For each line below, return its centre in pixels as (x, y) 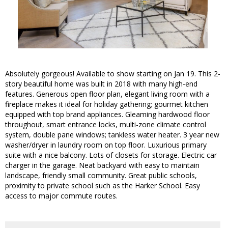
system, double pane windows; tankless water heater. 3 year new (112, 135)
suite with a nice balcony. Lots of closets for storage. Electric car (111, 155)
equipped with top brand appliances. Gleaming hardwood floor (107, 115)
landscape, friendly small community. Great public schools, (101, 176)
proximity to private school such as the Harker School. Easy (103, 186)
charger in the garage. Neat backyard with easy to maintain (102, 165)
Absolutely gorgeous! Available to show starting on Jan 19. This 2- (113, 74)
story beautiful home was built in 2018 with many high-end (101, 84)
